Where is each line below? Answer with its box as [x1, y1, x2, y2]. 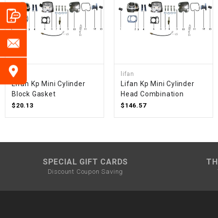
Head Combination [120, 90, 184, 98]
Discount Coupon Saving [47, 167, 124, 175]
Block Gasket [12, 90, 56, 98]
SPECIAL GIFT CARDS [42, 157, 128, 166]
